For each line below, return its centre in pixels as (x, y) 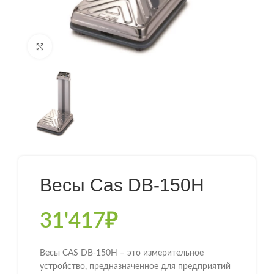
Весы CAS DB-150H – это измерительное (122, 254)
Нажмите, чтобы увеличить (104, 46)
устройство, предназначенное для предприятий (135, 267)
